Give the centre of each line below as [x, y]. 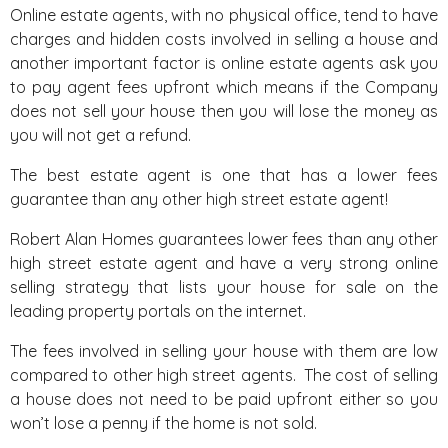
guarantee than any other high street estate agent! [199, 199]
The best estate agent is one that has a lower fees [224, 175]
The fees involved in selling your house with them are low [224, 351]
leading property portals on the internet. [158, 311]
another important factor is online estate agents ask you [224, 63]
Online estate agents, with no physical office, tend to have [224, 15]
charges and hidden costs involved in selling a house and [224, 39]
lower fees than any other [340, 239]
